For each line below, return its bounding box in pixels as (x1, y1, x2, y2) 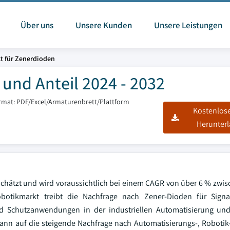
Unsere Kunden (75, 20, 132, 31)
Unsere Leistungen (154, 20, 222, 31)
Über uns (20, 20, 53, 31)
